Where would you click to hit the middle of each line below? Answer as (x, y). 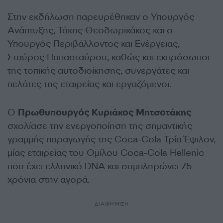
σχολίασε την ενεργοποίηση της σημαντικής (100, 126)
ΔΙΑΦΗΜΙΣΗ (111, 204)
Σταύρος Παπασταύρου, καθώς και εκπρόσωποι (109, 57)
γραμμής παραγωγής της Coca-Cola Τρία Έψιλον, (111, 139)
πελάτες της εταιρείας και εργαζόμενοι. (89, 84)
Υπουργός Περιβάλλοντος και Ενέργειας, (94, 44)
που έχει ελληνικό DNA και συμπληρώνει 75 (100, 166)
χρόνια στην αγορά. (50, 180)
